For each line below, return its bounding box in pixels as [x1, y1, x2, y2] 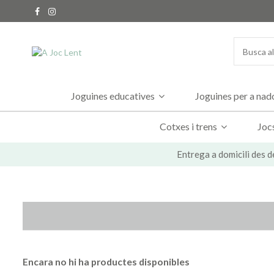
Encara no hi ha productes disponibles [23, 255, 190, 267]
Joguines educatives [71, 89, 157, 102]
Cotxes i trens [160, 120, 219, 132]
